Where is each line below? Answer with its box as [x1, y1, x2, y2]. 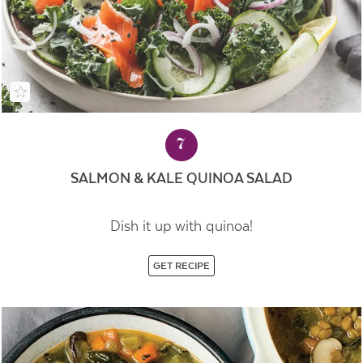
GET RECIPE [152, 260, 210, 272]
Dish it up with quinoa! [109, 218, 253, 235]
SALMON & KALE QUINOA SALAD [70, 169, 293, 186]
